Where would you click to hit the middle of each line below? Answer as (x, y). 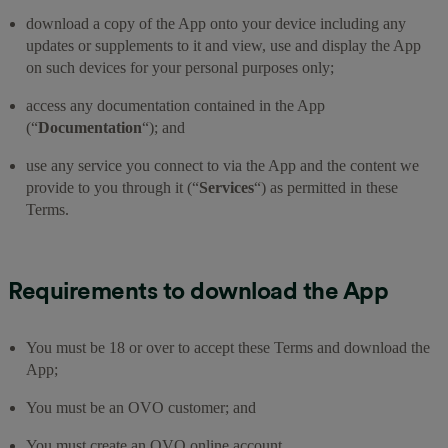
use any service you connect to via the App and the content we (222, 165)
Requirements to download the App (198, 290)
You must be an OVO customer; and (141, 407)
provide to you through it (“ (112, 187)
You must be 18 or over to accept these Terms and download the (228, 347)
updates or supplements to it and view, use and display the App (223, 45)
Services (226, 187)
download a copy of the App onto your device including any (216, 23)
